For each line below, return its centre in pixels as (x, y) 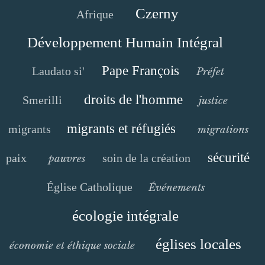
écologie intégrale (125, 216)
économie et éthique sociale (72, 246)
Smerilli (42, 100)
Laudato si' (58, 71)
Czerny (157, 14)
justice (213, 101)
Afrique (95, 14)
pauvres (67, 159)
